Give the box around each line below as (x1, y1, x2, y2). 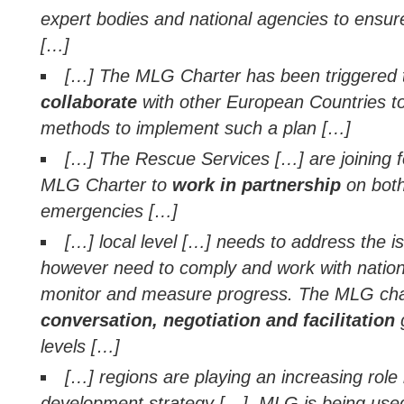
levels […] (41, 336, 120, 356)
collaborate (41, 92, 142, 112)
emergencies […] (41, 201, 178, 221)
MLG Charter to (41, 175, 167, 195)
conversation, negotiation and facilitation (41, 310, 395, 330)
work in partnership (167, 175, 341, 195)
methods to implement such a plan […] (41, 118, 351, 138)
